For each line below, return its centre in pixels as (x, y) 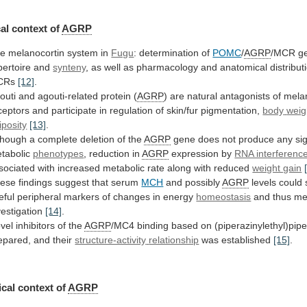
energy (179, 197)
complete (58, 139)
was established (236, 240)
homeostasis (224, 197)
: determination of (173, 53)
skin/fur (183, 111)
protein (116, 96)
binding (153, 226)
